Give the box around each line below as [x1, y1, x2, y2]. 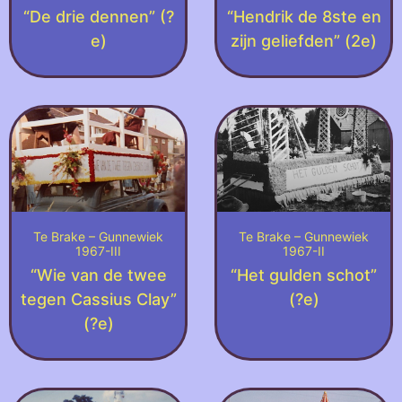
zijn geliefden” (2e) [231, 31, 377, 51]
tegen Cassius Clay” [20, 290, 177, 310]
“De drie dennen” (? [22, 7, 174, 27]
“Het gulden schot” [231, 266, 377, 285]
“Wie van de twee [30, 266, 167, 285]
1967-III [75, 243, 121, 259]
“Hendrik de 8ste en [226, 7, 381, 27]
